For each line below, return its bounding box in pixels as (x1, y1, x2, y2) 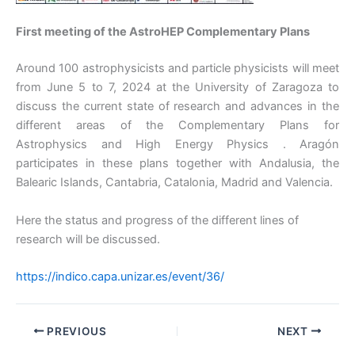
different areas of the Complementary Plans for (16, 118, 339, 133)
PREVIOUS (44, 324, 107, 338)
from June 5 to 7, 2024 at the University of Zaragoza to (16, 80, 339, 95)
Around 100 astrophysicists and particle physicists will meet (16, 61, 339, 76)
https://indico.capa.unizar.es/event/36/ (16, 269, 224, 284)
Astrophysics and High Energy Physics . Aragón (16, 137, 339, 152)
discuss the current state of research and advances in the (16, 99, 339, 114)
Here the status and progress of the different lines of (16, 212, 299, 227)
